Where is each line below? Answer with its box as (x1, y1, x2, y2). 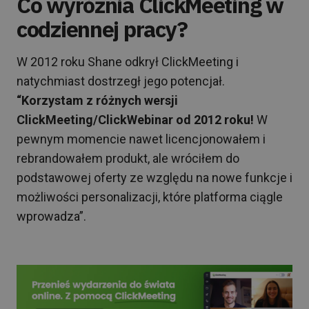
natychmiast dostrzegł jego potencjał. (17, 74, 225, 88)
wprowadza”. (17, 209, 86, 223)
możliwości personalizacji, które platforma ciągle (17, 190, 283, 204)
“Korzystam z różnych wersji (17, 93, 178, 108)
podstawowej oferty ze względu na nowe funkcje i (17, 170, 292, 185)
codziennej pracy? (17, 14, 188, 43)
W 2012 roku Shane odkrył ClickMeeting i (17, 54, 239, 69)
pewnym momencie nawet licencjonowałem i (17, 132, 266, 146)
